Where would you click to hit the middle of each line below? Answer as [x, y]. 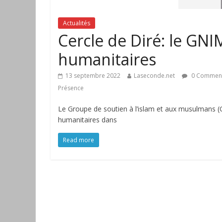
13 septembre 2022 [93, 76]
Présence [71, 88]
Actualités [77, 23]
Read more [79, 140]
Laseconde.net [154, 76]
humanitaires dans [87, 120]
